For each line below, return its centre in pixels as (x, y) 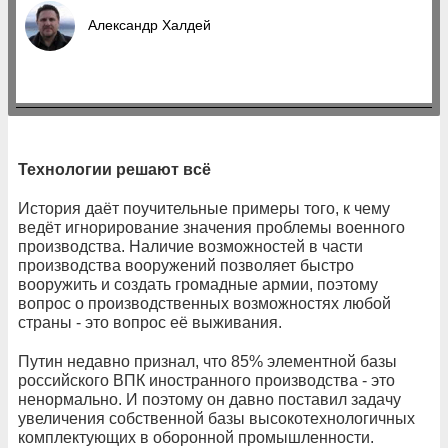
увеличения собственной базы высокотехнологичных (216, 418)
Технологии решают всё (114, 169)
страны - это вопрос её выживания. (150, 322)
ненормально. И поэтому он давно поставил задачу (209, 399)
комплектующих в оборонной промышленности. (196, 437)
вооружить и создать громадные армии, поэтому (198, 284)
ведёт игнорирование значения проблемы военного (211, 227)
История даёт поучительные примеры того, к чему (204, 208)
